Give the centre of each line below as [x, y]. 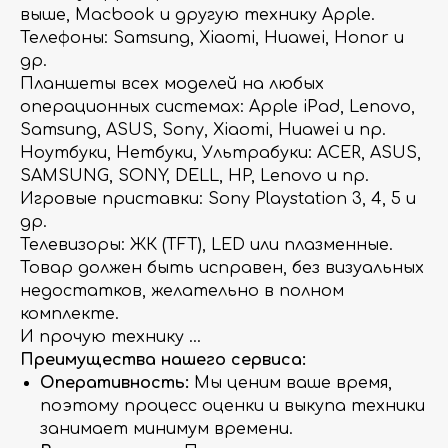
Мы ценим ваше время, [290, 383]
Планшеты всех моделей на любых [172, 84]
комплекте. [69, 314]
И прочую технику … [110, 337]
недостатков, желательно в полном [182, 291]
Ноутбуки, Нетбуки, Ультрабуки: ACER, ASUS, [220, 153]
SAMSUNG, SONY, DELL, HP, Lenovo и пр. [194, 176]
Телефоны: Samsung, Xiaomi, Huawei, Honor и [212, 38]
